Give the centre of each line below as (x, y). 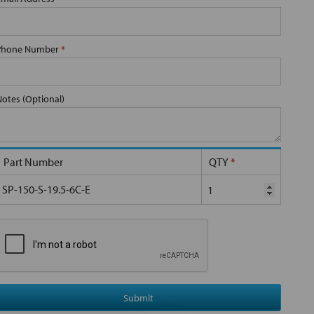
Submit (138, 298)
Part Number (33, 162)
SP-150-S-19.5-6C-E (46, 190)
